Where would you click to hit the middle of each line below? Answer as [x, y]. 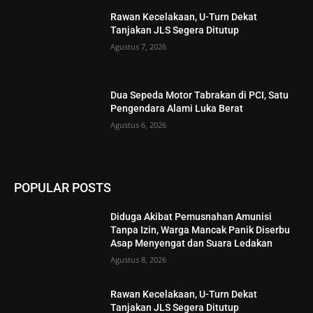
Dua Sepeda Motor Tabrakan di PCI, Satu [200, 95]
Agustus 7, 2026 [139, 47]
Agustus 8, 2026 [139, 259]
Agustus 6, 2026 [139, 125]
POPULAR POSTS [63, 187]
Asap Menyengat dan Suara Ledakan [192, 243]
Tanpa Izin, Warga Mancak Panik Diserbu [201, 230]
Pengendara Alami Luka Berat [177, 109]
